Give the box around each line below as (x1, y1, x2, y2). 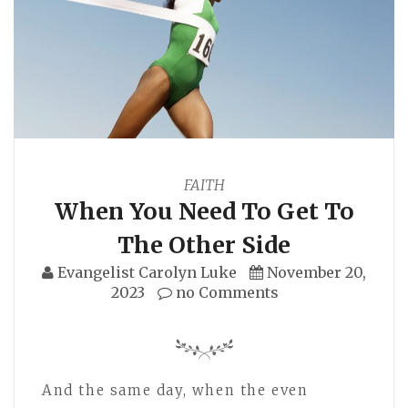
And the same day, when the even (42, 381, 309, 399)
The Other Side (117, 229, 291, 260)
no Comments (172, 282, 279, 301)
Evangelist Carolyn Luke (57, 262, 237, 281)
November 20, (267, 262, 366, 281)
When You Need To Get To (54, 196, 354, 226)
